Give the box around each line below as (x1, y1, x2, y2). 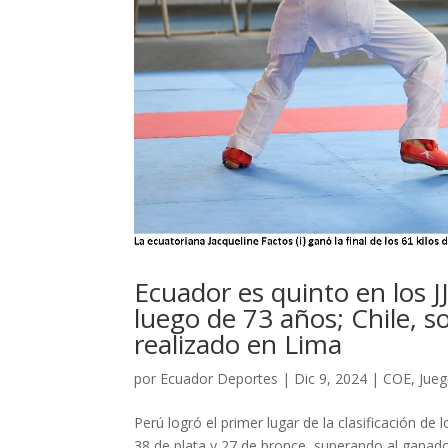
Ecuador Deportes (160, 369, 279, 389)
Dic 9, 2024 (294, 369, 368, 389)
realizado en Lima (134, 326, 343, 363)
